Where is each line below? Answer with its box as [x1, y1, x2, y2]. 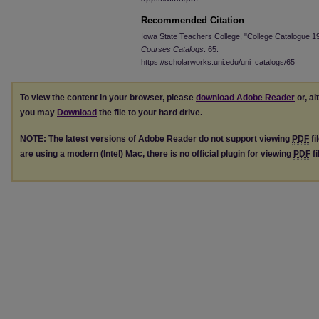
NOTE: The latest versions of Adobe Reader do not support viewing [20, 133, 292, 144]
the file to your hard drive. [97, 108, 202, 117]
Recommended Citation [141, 15, 244, 26]
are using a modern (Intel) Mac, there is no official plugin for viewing [20, 148, 293, 159]
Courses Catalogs [141, 45, 204, 53]
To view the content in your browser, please [20, 93, 196, 103]
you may [20, 108, 57, 117]
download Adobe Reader [196, 93, 295, 103]
